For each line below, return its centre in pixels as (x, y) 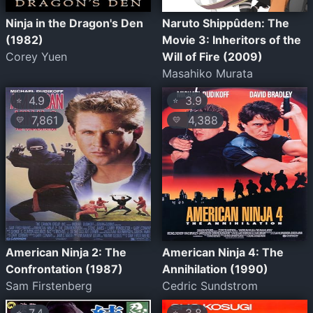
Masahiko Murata (208, 73)
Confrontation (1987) (64, 269)
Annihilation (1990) (215, 269)
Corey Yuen (36, 57)
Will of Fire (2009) (212, 57)
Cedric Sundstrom (210, 286)
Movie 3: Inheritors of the (232, 40)
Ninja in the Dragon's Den (74, 23)
